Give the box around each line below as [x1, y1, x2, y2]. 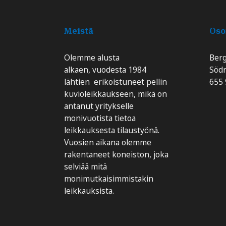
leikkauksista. [64, 185, 114, 197]
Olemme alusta [64, 52, 120, 64]
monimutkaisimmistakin [64, 173, 153, 185]
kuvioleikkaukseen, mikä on [64, 88, 167, 100]
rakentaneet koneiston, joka [64, 149, 168, 160]
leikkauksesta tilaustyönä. [64, 125, 159, 136]
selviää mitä [64, 161, 107, 173]
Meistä [64, 25, 93, 37]
